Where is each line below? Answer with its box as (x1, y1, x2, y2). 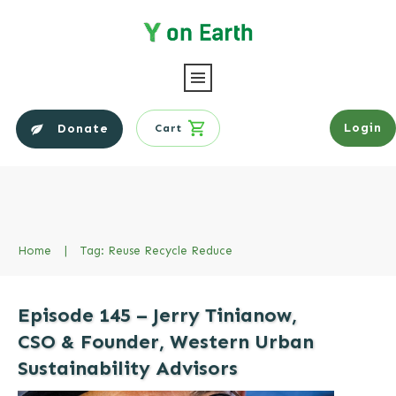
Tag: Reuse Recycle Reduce (80, 243, 232, 257)
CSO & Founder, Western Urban (18, 329, 314, 354)
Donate (57, 120, 110, 136)
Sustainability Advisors (18, 355, 238, 380)
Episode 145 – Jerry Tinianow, (18, 302, 297, 327)
